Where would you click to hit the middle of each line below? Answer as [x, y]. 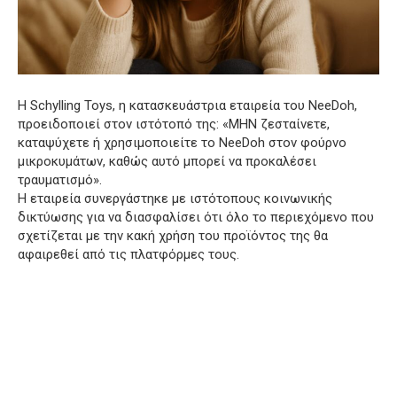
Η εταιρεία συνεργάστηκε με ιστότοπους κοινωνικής [175, 199]
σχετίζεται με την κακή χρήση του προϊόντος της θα [173, 236]
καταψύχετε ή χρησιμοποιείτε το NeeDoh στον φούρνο [182, 143]
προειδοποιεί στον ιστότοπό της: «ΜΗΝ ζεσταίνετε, [174, 125]
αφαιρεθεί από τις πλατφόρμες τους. [128, 255]
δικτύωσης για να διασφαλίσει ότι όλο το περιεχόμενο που [196, 218]
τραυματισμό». [60, 180]
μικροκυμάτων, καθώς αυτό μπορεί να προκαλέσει [167, 162]
